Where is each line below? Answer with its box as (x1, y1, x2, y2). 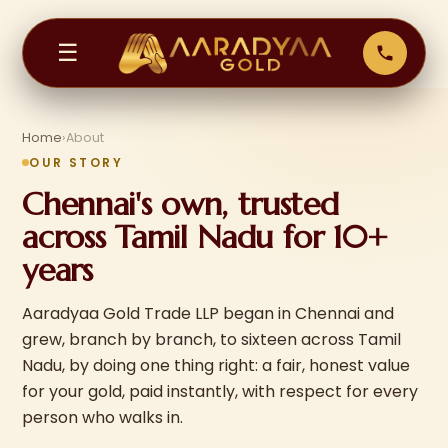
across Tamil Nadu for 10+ (22, 217, 388, 257)
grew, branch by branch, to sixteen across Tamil (22, 328, 402, 351)
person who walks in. (22, 406, 184, 429)
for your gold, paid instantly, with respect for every (22, 380, 419, 403)
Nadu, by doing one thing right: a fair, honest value (22, 354, 411, 377)
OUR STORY (29, 154, 123, 171)
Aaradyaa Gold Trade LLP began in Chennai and (22, 302, 395, 325)
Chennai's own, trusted (22, 184, 339, 224)
